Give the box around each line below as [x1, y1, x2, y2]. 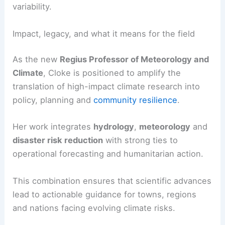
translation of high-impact [13, 121, 118, 131]
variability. [13, 41, 52, 51]
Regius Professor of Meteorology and [60, 93, 209, 104]
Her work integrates [13, 161, 94, 171]
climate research [117, 121, 183, 131]
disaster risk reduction [13, 174, 103, 185]
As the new [13, 93, 60, 104]
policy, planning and [13, 134, 94, 145]
